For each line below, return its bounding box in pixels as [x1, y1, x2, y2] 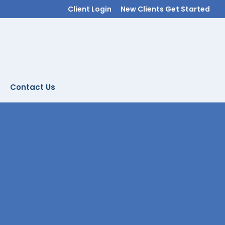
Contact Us [10, 82, 55, 92]
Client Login [68, 4, 111, 14]
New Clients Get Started [121, 4, 210, 14]
